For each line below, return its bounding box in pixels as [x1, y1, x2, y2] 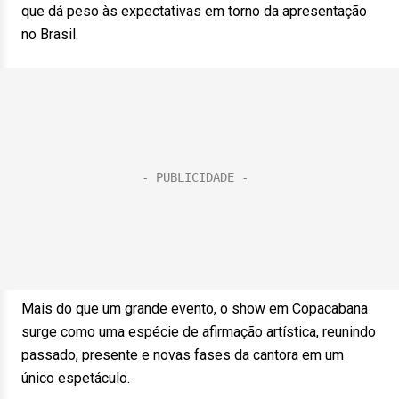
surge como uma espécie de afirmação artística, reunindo [21, 323, 376, 340]
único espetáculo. [21, 370, 130, 387]
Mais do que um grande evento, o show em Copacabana [21, 300, 368, 317]
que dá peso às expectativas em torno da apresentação [21, 3, 367, 20]
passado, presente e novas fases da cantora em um [21, 346, 344, 363]
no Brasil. [21, 26, 78, 43]
